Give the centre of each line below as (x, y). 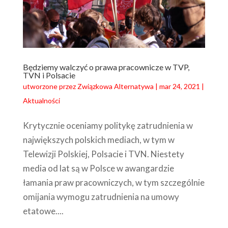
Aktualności (41, 101)
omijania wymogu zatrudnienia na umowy (101, 197)
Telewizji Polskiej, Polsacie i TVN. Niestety (103, 154)
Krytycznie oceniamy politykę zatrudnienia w (108, 126)
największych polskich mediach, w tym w (98, 140)
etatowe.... (43, 211)
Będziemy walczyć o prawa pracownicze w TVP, (106, 67)
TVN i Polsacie (49, 75)
